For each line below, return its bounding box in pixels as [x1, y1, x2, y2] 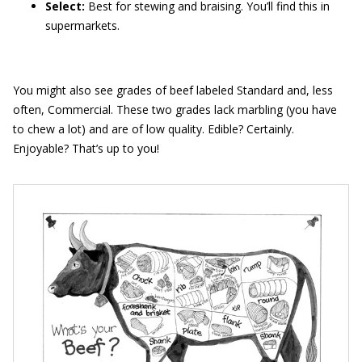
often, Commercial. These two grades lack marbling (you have [13, 102, 337, 117]
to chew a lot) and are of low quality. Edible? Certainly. [13, 121, 294, 137]
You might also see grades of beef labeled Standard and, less [13, 82, 333, 98]
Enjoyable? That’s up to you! [13, 141, 159, 156]
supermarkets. [45, 18, 120, 33]
